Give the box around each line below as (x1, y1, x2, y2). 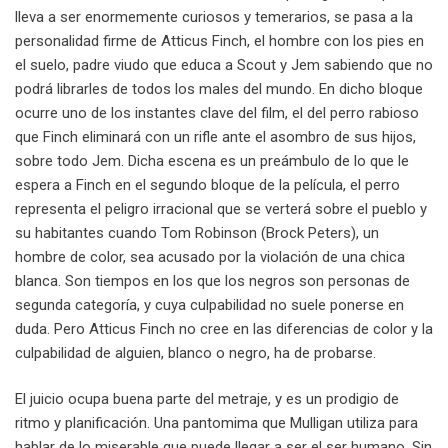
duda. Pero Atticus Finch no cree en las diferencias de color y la (15, 319, 433, 338)
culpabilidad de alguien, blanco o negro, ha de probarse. (15, 343, 376, 362)
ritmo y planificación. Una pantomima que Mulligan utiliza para (15, 414, 418, 433)
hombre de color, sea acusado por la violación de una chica (15, 247, 405, 266)
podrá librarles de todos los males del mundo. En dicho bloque (15, 79, 423, 98)
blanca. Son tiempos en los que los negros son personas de (15, 271, 410, 290)
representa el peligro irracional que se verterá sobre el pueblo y (15, 199, 427, 218)
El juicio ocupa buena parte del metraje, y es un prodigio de (15, 390, 399, 409)
